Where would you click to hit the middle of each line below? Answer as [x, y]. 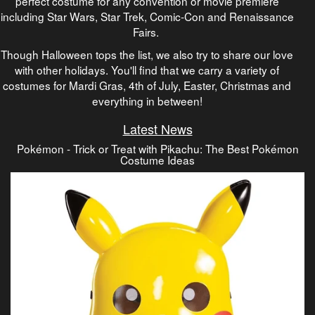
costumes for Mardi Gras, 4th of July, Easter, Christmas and [147, 85]
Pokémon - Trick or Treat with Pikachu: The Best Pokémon [157, 148]
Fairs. [147, 31]
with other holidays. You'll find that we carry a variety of [147, 69]
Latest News [157, 128]
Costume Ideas [157, 159]
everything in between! [147, 100]
